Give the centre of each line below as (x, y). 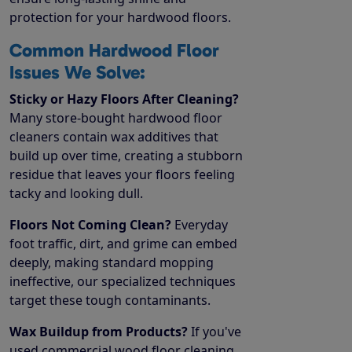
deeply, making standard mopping (112, 262)
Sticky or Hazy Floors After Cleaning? (124, 99)
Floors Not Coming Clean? (90, 224)
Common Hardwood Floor (114, 50)
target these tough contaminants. (110, 300)
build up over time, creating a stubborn (126, 155)
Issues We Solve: (77, 72)
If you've (214, 331)
